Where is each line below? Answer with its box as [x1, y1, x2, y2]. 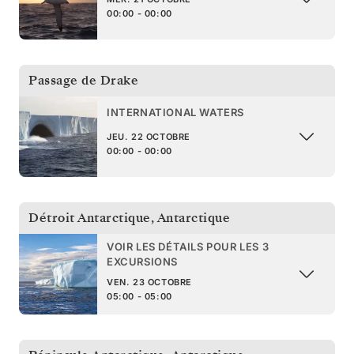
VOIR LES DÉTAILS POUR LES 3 [107, 239, 269, 253]
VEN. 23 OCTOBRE [107, 276, 192, 288]
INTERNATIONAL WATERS [107, 106, 244, 119]
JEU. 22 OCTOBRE [107, 131, 190, 143]
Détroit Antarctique [28, 209, 151, 227]
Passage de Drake [28, 71, 138, 89]
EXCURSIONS [107, 254, 178, 268]
